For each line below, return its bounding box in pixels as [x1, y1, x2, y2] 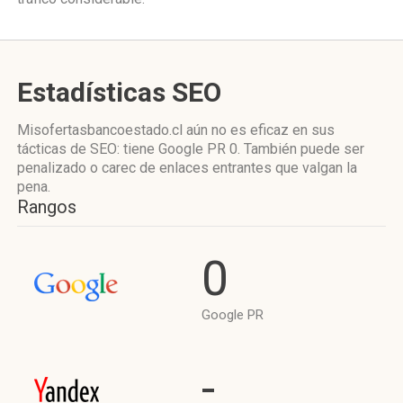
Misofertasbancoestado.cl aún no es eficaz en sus [17, 121, 335, 139]
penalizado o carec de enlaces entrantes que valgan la [17, 159, 357, 176]
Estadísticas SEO [17, 76, 221, 108]
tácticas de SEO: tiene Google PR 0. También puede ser [17, 140, 364, 157]
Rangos [17, 196, 76, 218]
